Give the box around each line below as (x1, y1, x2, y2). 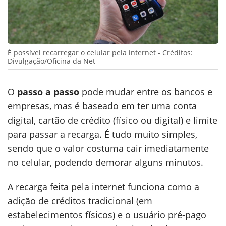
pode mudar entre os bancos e (79, 86, 212, 98)
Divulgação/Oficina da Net (8, 56, 95, 66)
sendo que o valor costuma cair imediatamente (8, 142, 209, 155)
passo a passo (17, 86, 79, 98)
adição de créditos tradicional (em (8, 195, 152, 207)
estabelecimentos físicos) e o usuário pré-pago (8, 209, 206, 221)
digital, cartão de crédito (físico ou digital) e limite (8, 114, 217, 127)
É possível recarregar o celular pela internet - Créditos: (8, 48, 193, 58)
